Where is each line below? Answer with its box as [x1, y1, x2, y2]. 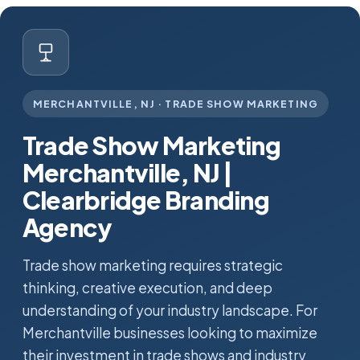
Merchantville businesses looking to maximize [22, 324, 317, 342]
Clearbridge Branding [22, 184, 269, 215]
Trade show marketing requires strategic [22, 256, 283, 274]
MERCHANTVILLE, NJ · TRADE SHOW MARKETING [33, 97, 318, 110]
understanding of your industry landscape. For [22, 301, 317, 319]
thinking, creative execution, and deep [22, 279, 272, 297]
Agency [22, 211, 112, 243]
